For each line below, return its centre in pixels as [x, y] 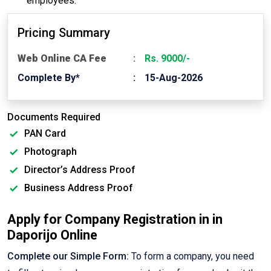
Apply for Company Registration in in [115, 220]
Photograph [49, 152]
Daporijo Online [52, 235]
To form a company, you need [191, 256]
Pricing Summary [64, 33]
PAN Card [44, 134]
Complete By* [49, 78]
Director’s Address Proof [79, 170]
